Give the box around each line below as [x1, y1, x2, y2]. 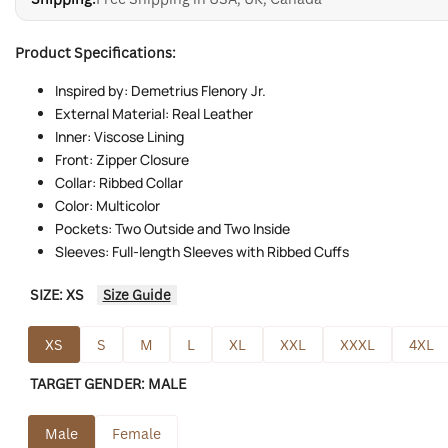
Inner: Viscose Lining [55, 127, 184, 147]
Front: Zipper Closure [55, 150, 189, 170]
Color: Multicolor [55, 196, 160, 216]
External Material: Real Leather [55, 104, 253, 124]
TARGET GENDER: [29, 373, 148, 393]
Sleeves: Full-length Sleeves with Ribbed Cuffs [55, 242, 349, 262]
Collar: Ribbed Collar [55, 173, 183, 193]
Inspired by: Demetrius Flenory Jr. [55, 81, 266, 101]
